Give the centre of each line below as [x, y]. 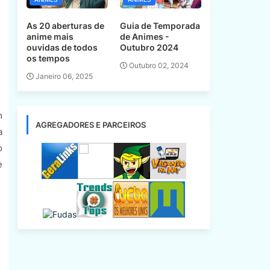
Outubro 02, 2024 [159, 66]
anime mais [50, 36]
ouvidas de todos [62, 47]
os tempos [48, 58]
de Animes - [144, 36]
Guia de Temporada [160, 25]
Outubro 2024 [149, 47]
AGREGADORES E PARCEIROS [90, 125]
